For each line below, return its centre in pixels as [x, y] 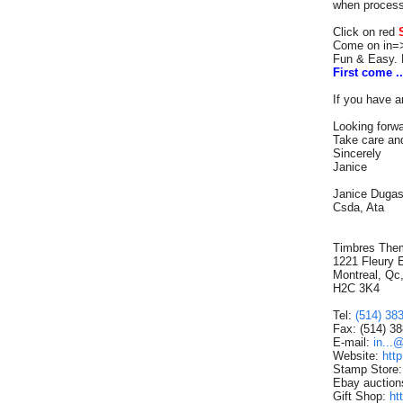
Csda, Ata [358, 207]
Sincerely [357, 153]
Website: [358, 356]
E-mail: [353, 342]
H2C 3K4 [356, 288]
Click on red [366, 32]
